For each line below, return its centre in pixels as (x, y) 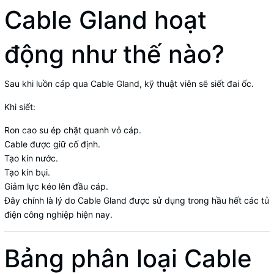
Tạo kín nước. (31, 158)
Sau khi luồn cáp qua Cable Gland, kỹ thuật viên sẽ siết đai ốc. (129, 84)
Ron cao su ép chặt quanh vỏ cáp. (73, 130)
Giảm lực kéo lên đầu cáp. (56, 187)
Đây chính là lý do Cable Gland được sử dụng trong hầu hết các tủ (137, 201)
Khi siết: (20, 107)
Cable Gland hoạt (106, 20)
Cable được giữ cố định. (52, 144)
